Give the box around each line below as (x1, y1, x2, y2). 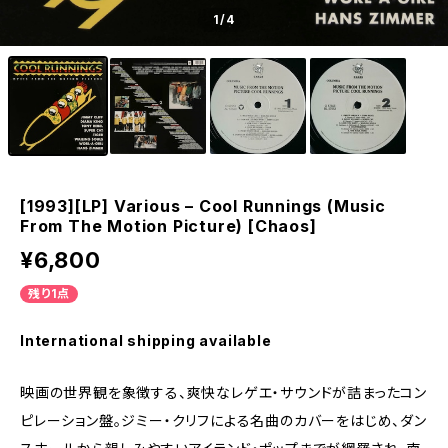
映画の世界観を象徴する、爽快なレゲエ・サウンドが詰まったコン (20, 384, 427, 401)
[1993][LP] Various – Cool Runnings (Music (20, 196, 386, 216)
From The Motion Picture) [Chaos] (20, 216, 317, 236)
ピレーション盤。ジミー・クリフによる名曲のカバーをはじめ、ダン (20, 412, 427, 429)
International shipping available (20, 332, 272, 349)
